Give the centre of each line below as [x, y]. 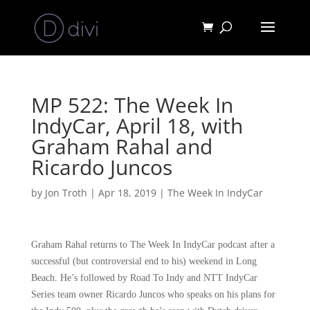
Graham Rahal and [121, 146]
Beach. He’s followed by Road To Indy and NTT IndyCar [144, 278]
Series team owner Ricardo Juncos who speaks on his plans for [153, 294]
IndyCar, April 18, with [137, 126]
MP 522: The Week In [132, 105]
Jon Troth [66, 193]
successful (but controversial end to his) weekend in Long [144, 261]
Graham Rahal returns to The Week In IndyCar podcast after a [153, 245]
